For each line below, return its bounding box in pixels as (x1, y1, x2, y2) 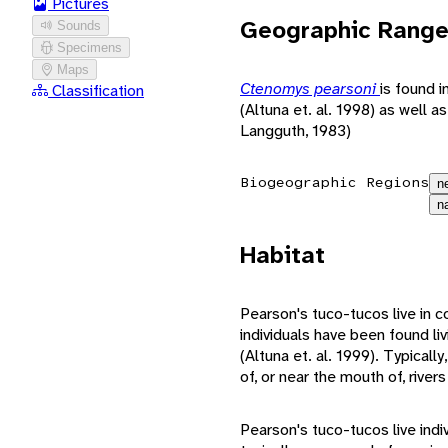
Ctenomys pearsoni (240, 77, 380, 99)
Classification (52, 79, 144, 101)
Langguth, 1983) (240, 119, 351, 141)
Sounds (57, 17, 101, 33)
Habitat (240, 238, 325, 271)
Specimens (57, 39, 122, 55)
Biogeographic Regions (240, 172, 429, 191)
